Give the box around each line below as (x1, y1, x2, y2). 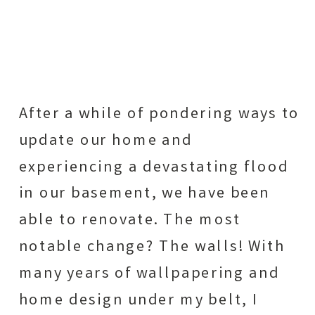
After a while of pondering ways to (18, 103, 300, 127)
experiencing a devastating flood (18, 156, 289, 179)
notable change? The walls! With (18, 236, 285, 259)
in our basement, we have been (18, 183, 271, 206)
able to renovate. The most (18, 210, 241, 233)
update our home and (18, 129, 193, 153)
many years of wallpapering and (18, 262, 280, 286)
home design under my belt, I (18, 289, 258, 312)
